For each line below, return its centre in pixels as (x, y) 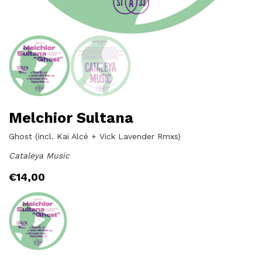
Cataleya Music (39, 155)
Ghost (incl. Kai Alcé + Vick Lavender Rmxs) (95, 136)
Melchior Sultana (71, 118)
